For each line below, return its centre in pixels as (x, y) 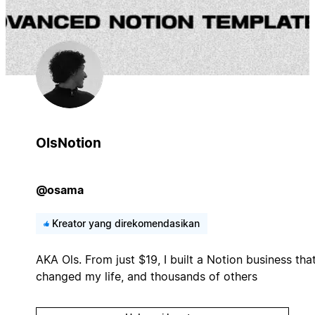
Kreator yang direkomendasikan (126, 223)
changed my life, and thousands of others (146, 276)
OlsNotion (68, 143)
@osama (59, 189)
